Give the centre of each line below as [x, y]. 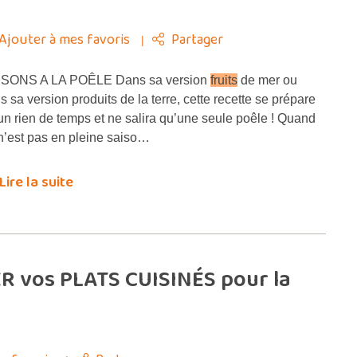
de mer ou [267, 80]
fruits [224, 80]
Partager [197, 40]
